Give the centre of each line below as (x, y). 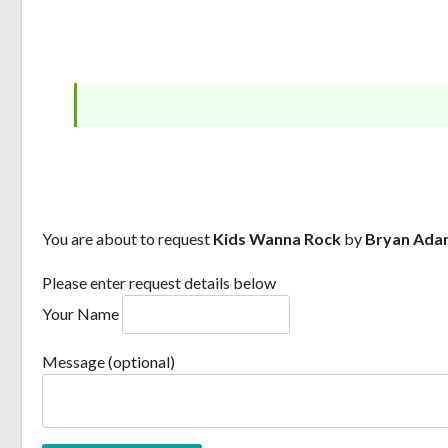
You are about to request (127, 238)
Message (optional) (108, 361)
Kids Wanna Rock (277, 238)
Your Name (80, 313)
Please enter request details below (159, 282)
